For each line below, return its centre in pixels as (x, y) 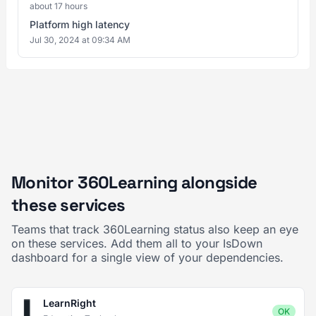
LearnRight (69, 303)
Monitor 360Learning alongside (134, 182)
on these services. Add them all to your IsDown (137, 243)
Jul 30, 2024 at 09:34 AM (80, 40)
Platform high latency (80, 24)
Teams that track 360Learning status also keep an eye (155, 229)
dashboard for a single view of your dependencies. (147, 257)
